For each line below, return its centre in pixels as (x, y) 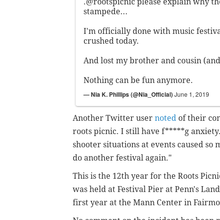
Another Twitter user (113, 118)
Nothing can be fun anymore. (138, 80)
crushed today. (111, 41)
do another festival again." (123, 158)
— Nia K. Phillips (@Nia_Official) (129, 94)
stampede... (106, 11)
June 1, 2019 (192, 94)
